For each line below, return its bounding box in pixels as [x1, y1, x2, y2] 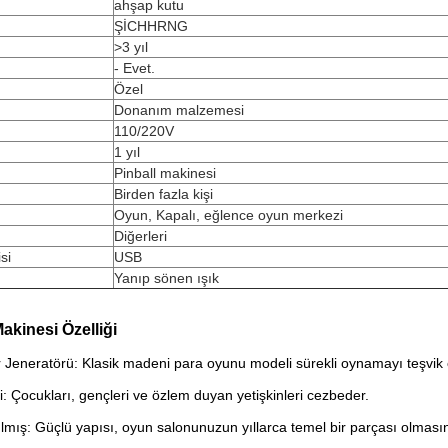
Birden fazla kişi [114, 186, 213, 202]
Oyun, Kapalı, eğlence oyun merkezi [114, 207, 343, 223]
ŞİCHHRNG [114, 18, 188, 34]
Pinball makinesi [114, 165, 216, 181]
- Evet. [114, 60, 155, 76]
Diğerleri [114, 228, 167, 244]
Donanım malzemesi [114, 102, 244, 118]
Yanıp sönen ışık [114, 270, 219, 286]
